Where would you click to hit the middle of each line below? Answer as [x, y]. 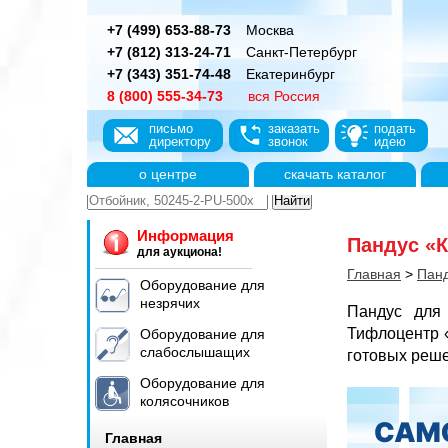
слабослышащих [195, 351]
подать [395, 128]
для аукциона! [179, 251]
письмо [171, 128]
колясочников [184, 400]
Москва [270, 30]
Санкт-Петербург [301, 52]
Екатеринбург [290, 74]
